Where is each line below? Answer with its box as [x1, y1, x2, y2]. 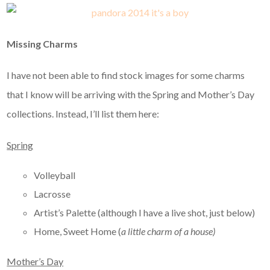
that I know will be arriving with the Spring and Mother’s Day [7, 89, 255, 101]
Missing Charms [7, 38, 78, 50]
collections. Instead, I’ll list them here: [7, 108, 160, 120]
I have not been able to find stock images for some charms [7, 69, 245, 81]
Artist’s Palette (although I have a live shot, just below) [34, 207, 256, 219]
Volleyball [34, 169, 76, 181]
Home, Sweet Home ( [34, 225, 122, 237]
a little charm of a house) [121, 225, 216, 237]
